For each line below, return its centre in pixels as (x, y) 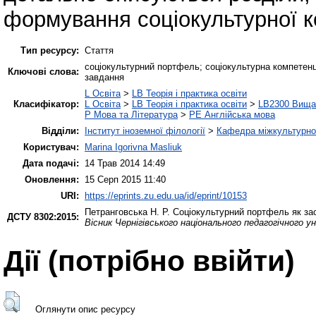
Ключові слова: (43, 71)
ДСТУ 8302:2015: (43, 217)
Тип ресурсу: (50, 50)
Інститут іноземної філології (145, 130)
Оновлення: (52, 179)
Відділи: (60, 130)
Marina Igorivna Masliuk (133, 147)
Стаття (99, 50)
